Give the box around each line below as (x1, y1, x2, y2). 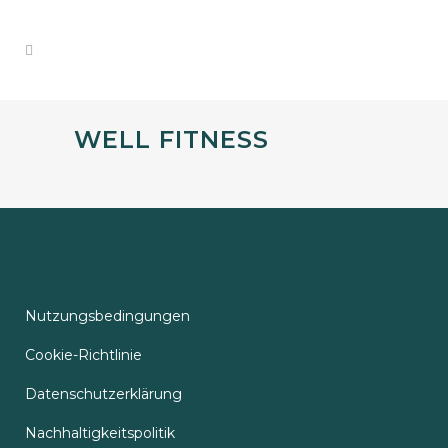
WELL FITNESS (74, 125, 269, 154)
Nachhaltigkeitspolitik (25, 424, 175, 442)
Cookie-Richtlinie (25, 346, 142, 364)
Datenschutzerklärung (25, 385, 182, 403)
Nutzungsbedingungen (25, 307, 190, 325)
